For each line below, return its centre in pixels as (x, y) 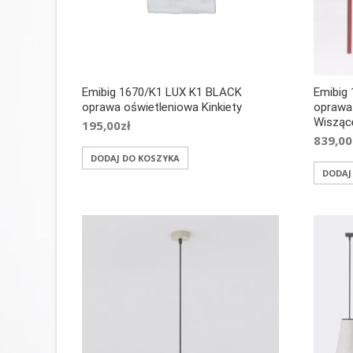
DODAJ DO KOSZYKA (135, 158)
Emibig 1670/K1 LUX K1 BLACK (162, 92)
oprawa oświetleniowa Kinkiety (162, 107)
